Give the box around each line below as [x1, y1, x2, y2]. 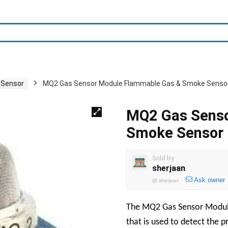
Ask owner [194, 176, 225, 184]
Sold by [152, 154, 174, 162]
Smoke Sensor [126, 124, 223, 141]
